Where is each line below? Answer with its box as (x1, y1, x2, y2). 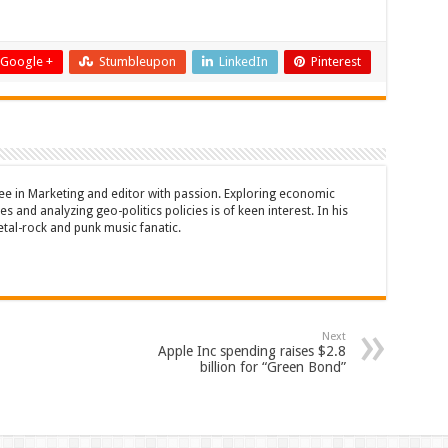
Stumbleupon (98, 54, 176, 69)
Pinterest (310, 54, 361, 69)
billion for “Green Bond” (199, 359, 346, 375)
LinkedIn (218, 54, 268, 69)
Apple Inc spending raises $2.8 (157, 343, 346, 359)
